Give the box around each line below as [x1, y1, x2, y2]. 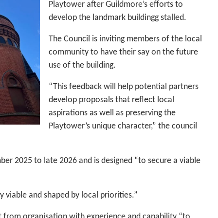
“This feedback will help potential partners [49, 82, 199, 92]
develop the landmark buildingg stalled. [49, 13, 186, 23]
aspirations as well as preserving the [49, 109, 176, 118]
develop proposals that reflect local [49, 95, 174, 105]
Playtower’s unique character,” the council [49, 122, 197, 131]
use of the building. [49, 61, 118, 71]
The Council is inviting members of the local [49, 35, 202, 44]
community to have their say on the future [49, 48, 198, 57]
